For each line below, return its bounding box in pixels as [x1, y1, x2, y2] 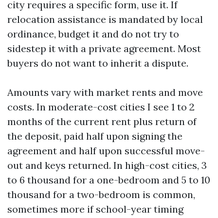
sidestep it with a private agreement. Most [7, 42, 201, 54]
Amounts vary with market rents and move [7, 86, 203, 98]
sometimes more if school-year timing [7, 203, 183, 215]
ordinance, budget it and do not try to [7, 28, 179, 40]
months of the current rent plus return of [7, 115, 197, 127]
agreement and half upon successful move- [7, 145, 205, 157]
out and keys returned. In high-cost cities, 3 [7, 159, 207, 171]
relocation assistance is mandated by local [7, 13, 203, 25]
